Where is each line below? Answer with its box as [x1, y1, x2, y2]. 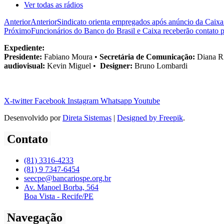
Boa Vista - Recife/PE [24, 192, 93, 201]
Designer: [100, 61, 134, 70]
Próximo [4, 26, 31, 35]
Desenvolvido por [4, 113, 62, 122]
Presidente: [4, 52, 44, 61]
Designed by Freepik [117, 113, 183, 122]
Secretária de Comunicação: [99, 52, 195, 61]
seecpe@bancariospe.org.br [24, 174, 111, 183]
